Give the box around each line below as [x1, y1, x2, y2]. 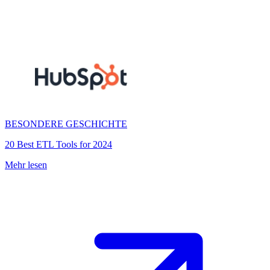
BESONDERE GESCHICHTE [5, 119, 127, 129]
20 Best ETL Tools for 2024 [5, 139, 112, 149]
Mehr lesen [5, 160, 47, 170]
